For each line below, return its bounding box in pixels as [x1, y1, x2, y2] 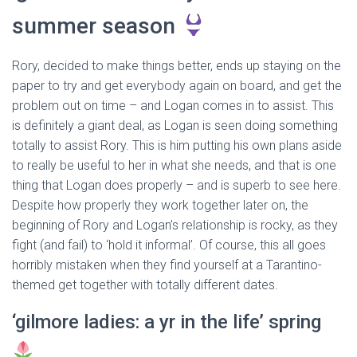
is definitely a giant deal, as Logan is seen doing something [12, 118, 338, 133]
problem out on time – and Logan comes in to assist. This [12, 98, 334, 113]
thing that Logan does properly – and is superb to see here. [12, 178, 341, 193]
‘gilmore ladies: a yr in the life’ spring [12, 311, 321, 333]
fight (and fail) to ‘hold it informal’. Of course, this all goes [12, 237, 326, 253]
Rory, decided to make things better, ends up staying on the [12, 58, 341, 73]
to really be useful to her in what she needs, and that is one [12, 158, 336, 173]
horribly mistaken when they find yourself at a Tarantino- [12, 257, 322, 273]
